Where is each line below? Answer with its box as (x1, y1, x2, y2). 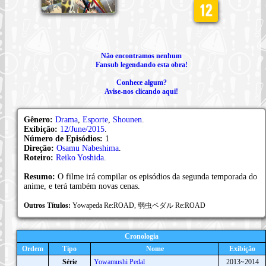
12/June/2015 (60, 124, 104, 134)
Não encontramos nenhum (101, 51, 182, 60)
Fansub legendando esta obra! (95, 60, 188, 69)
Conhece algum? (116, 78, 167, 87)
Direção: (24, 143, 56, 153)
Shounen (113, 115, 142, 124)
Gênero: (24, 115, 55, 124)
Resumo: (24, 172, 58, 181)
